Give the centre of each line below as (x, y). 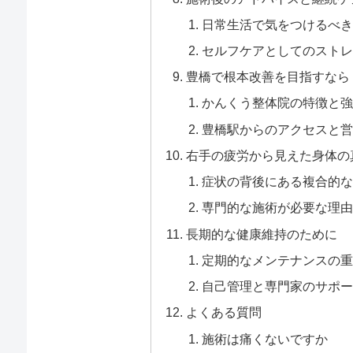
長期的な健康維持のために (262, 234)
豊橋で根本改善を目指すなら (268, 77)
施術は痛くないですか (264, 338)
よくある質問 (224, 312)
